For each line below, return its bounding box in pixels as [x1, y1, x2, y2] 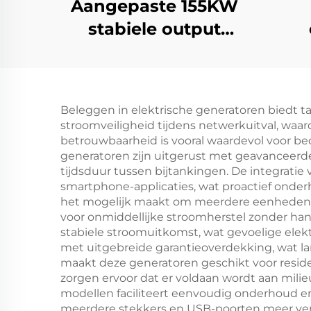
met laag [115, 65, 193, 85]
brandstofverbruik [75, 87, 233, 108]
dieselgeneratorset [72, 42, 236, 62]
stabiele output [87, 19, 221, 39]
